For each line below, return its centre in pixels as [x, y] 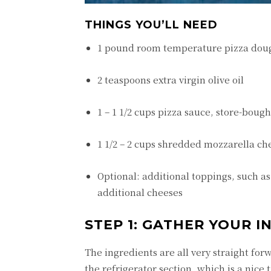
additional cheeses [140, 192]
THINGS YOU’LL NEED [151, 24]
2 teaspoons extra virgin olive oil [171, 79]
